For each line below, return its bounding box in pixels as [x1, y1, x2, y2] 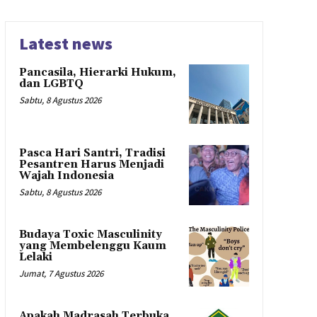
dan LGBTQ [18, 76, 83, 91]
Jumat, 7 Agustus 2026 [18, 267, 103, 280]
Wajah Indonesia [18, 169, 114, 183]
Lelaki [18, 250, 52, 265]
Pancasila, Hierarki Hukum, [18, 65, 176, 79]
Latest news [18, 32, 113, 54]
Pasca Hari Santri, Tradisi [18, 146, 166, 161]
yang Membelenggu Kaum [18, 239, 166, 253]
